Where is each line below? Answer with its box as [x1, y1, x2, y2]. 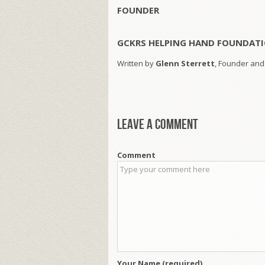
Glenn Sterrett [156, 58, 215, 69]
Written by [117, 58, 156, 69]
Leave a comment [117, 116, 198, 134]
